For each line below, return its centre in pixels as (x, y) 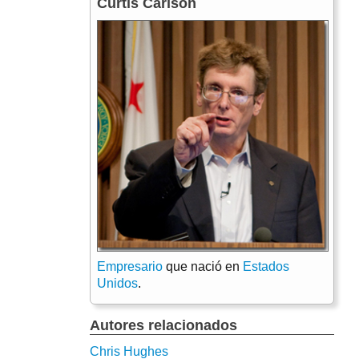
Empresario (130, 266)
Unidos (117, 283)
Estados (266, 266)
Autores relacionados (163, 325)
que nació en (203, 266)
